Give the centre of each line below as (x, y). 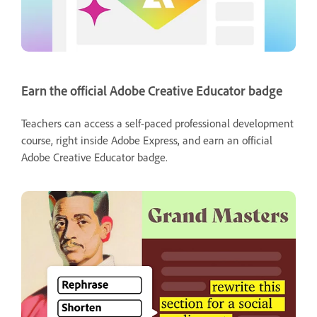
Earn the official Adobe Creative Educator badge (152, 91)
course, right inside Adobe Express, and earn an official (147, 140)
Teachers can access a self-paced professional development (157, 123)
